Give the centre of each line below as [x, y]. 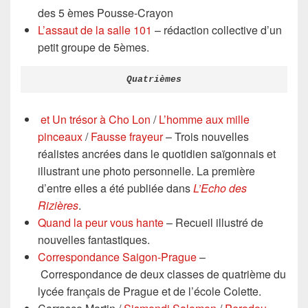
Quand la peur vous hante [101, 222]
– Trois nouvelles [206, 136]
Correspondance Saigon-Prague [117, 256]
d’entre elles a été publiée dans [115, 188]
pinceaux [60, 136]
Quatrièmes [154, 79]
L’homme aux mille [204, 119]
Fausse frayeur [127, 136]
